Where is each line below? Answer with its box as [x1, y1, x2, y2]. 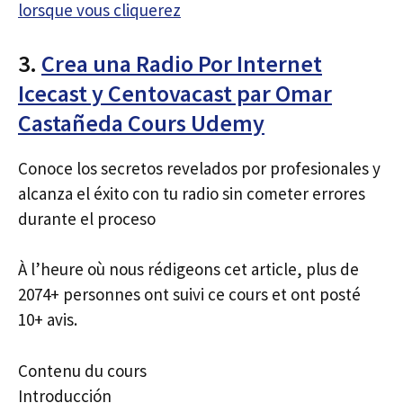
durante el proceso [18, 207, 156, 229]
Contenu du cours [18, 359, 147, 381]
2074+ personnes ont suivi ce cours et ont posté [18, 283, 361, 305]
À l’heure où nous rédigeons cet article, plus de [18, 258, 359, 280]
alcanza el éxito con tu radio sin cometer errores [18, 182, 365, 204]
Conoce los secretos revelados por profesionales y [18, 157, 381, 179]
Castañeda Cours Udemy [18, 107, 264, 138]
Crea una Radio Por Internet [41, 48, 322, 78]
